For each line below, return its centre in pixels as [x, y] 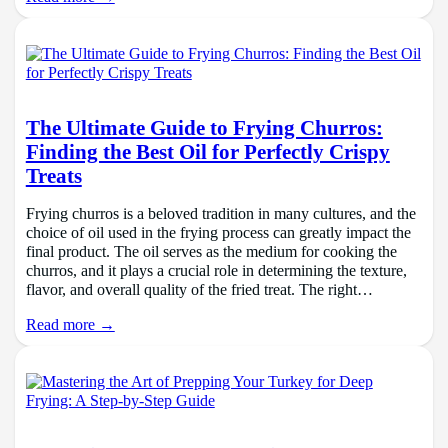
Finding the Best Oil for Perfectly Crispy [207, 151]
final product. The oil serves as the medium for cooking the [211, 252]
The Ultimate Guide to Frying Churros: [204, 127]
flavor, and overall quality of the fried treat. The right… [199, 290]
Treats [53, 175]
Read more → [70, 325]
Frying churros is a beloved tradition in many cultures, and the [220, 214]
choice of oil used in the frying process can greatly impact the [218, 233]
